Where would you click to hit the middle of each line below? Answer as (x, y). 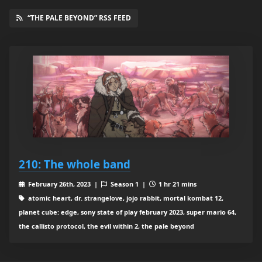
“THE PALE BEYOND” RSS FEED (79, 18)
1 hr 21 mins (177, 184)
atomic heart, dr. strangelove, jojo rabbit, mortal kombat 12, (125, 198)
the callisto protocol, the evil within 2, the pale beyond (106, 226)
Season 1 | (129, 184)
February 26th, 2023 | (63, 184)
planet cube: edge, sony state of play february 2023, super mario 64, (127, 212)
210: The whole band (75, 164)
